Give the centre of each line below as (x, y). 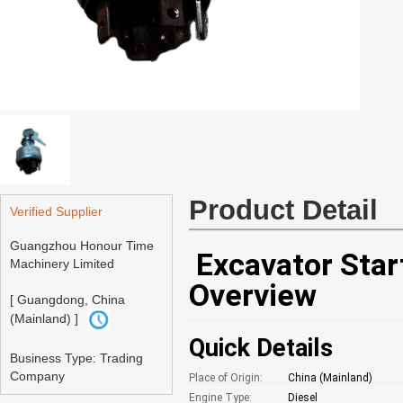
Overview (253, 295)
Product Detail (283, 210)
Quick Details (261, 348)
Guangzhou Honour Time (82, 246)
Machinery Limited (62, 264)
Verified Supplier (56, 211)
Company (37, 376)
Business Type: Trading (76, 358)
